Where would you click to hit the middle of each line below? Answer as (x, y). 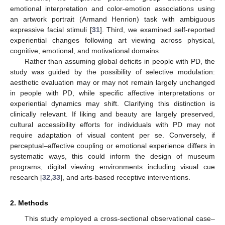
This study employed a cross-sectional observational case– (120, 218)
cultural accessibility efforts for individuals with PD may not (113, 124)
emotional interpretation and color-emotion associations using (113, 8)
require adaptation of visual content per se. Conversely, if (113, 135)
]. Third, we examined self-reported (157, 29)
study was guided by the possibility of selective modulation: (113, 72)
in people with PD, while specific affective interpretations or (113, 93)
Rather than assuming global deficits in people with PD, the (120, 61)
